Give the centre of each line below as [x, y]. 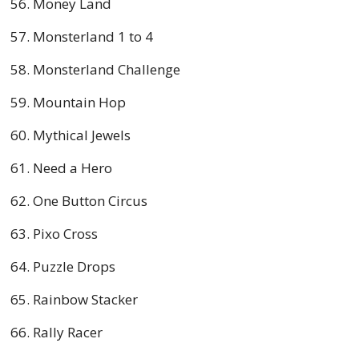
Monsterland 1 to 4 [93, 36]
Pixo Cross [65, 233]
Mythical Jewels [82, 135]
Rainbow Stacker [85, 299]
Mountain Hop [79, 102]
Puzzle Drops [74, 266]
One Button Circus [90, 200]
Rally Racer [68, 332]
